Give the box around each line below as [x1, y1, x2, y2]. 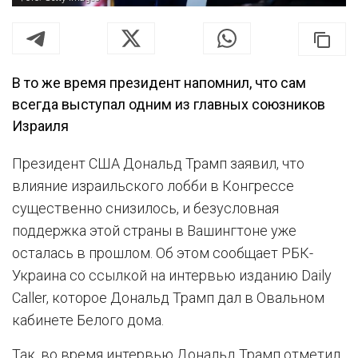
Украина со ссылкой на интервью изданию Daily [12, 267, 332, 284]
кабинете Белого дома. [12, 312, 164, 328]
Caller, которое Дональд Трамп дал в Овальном [12, 289, 324, 306]
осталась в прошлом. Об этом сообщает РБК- [12, 245, 313, 261]
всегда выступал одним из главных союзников [12, 96, 325, 113]
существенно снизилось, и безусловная [12, 200, 279, 217]
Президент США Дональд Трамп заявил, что [12, 155, 304, 172]
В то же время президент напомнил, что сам [12, 74, 306, 91]
